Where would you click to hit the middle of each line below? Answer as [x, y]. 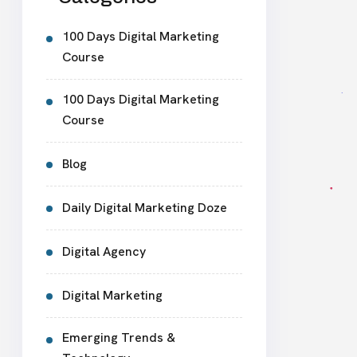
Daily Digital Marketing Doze [145, 208]
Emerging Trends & [119, 337]
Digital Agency [104, 251]
